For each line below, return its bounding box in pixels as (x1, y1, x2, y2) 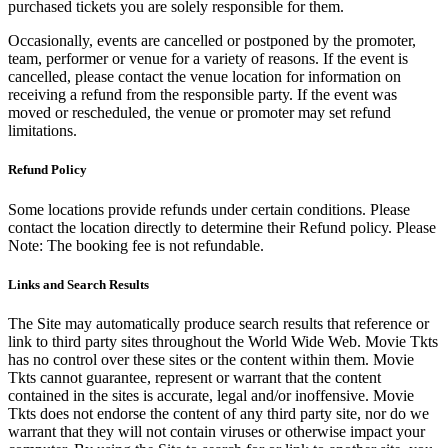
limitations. (8, 122, 77, 140)
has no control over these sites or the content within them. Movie (8, 351, 414, 368)
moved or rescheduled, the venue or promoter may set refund (8, 104, 391, 122)
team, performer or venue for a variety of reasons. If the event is (8, 50, 408, 68)
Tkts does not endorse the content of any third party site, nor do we (8, 405, 429, 422)
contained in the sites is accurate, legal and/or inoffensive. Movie (8, 387, 414, 404)
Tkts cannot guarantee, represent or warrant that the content (8, 369, 381, 386)
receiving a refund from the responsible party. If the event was (8, 86, 397, 104)
